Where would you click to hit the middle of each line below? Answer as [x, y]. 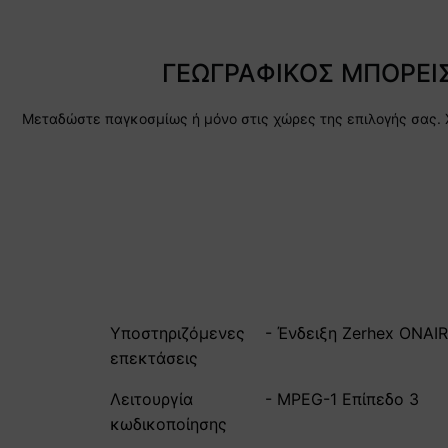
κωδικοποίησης [168, 423]
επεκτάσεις [154, 357]
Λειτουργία [151, 398]
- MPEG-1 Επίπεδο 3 [342, 398]
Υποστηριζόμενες [177, 332]
